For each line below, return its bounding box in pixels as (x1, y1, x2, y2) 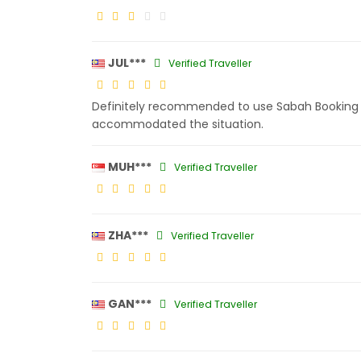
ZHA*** (108, 227, 148, 243)
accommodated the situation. (92, 116, 263, 132)
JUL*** (108, 55, 146, 71)
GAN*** (108, 296, 151, 312)
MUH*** (108, 159, 151, 175)
